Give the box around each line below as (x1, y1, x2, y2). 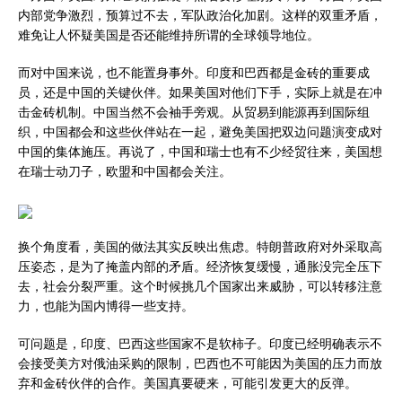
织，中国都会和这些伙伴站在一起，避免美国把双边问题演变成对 (18, 123, 382, 141)
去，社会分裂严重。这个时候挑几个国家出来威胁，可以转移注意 (18, 277, 382, 295)
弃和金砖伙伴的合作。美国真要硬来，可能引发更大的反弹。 (18, 374, 357, 392)
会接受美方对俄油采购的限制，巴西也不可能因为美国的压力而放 (18, 354, 382, 372)
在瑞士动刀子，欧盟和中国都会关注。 (18, 162, 232, 180)
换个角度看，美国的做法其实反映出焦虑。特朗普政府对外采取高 (18, 238, 382, 256)
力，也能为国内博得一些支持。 (18, 297, 194, 315)
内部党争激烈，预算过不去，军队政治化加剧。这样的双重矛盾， (18, 6, 382, 24)
